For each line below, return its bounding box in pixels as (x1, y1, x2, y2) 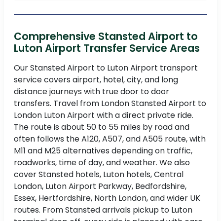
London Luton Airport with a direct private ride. (14, 110, 193, 121)
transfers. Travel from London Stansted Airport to (14, 98, 206, 110)
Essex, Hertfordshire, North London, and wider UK (14, 192, 200, 204)
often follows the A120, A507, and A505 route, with (14, 133, 206, 145)
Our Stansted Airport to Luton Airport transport (14, 62, 198, 74)
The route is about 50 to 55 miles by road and (14, 121, 189, 133)
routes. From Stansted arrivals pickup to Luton (14, 204, 192, 216)
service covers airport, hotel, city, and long (14, 74, 178, 86)
